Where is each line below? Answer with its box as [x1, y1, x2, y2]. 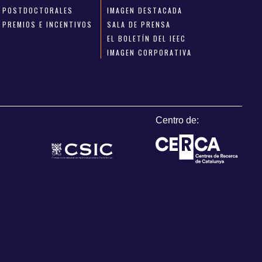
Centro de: [156, 115, 199, 126]
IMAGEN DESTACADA [106, 5, 182, 15]
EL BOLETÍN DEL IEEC [106, 33, 186, 43]
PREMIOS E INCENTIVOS [2, 19, 93, 29]
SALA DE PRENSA [106, 19, 171, 29]
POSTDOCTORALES [2, 5, 74, 15]
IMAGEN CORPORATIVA [106, 47, 192, 57]
